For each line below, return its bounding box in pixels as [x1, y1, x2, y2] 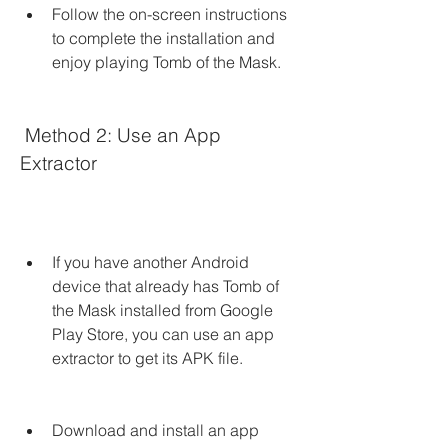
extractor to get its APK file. [52, 348, 243, 368]
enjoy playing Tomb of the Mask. [52, 52, 281, 72]
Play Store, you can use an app [52, 324, 274, 344]
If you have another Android [52, 252, 249, 272]
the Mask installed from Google [52, 300, 273, 320]
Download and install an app [52, 420, 259, 440]
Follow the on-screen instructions [52, 4, 287, 24]
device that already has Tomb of [52, 276, 279, 296]
